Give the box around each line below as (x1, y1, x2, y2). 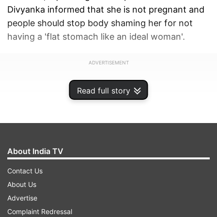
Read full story (77, 86, 130, 95)
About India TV (7, 146, 63, 156)
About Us (7, 180, 36, 188)
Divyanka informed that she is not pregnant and (7, 4, 204, 15)
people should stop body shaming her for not (7, 18, 193, 29)
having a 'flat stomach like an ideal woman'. (7, 31, 187, 42)
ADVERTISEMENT (88, 60, 129, 66)
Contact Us (7, 167, 43, 175)
